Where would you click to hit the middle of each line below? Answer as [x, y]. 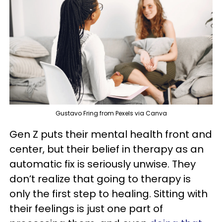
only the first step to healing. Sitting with [109, 194]
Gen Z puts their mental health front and [111, 134]
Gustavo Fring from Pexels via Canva [111, 113]
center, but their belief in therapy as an [107, 149]
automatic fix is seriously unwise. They [103, 164]
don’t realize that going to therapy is [100, 179]
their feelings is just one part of [86, 208]
